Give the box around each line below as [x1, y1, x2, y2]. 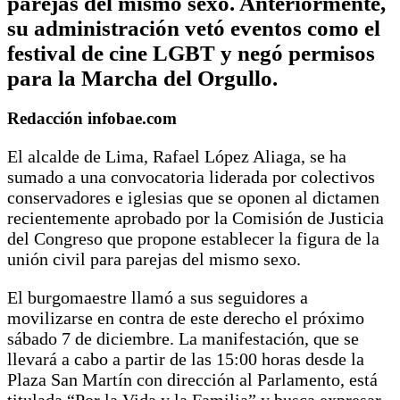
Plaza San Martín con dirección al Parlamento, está [7, 370, 378, 390]
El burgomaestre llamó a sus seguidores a [7, 287, 308, 308]
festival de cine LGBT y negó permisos [7, 40, 375, 65]
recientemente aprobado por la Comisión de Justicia [7, 208, 384, 229]
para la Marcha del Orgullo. [7, 65, 278, 90]
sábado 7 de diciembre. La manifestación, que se [7, 329, 359, 349]
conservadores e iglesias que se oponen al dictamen [7, 187, 379, 208]
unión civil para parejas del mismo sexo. [7, 249, 301, 270]
